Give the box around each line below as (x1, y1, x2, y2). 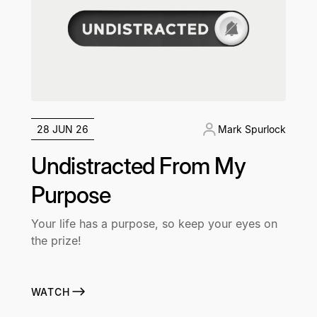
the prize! (30, 234, 81, 248)
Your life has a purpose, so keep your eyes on (30, 217, 277, 231)
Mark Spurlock (218, 123, 287, 136)
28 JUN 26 (36, 123, 88, 136)
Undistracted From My (30, 152, 246, 180)
